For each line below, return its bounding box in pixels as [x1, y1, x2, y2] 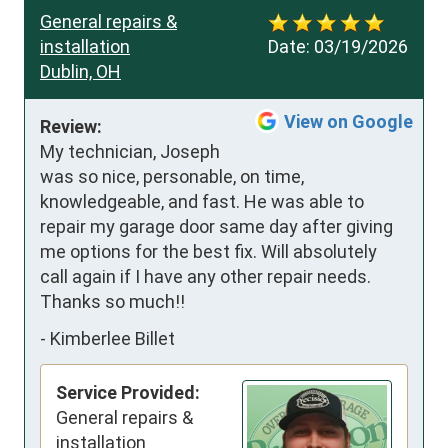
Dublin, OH [40, 60, 121, 82]
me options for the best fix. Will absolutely [40, 240, 377, 262]
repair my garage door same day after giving [40, 215, 393, 237]
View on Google [284, 110, 413, 132]
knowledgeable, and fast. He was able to [40, 190, 364, 212]
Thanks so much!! [40, 290, 185, 312]
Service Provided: [56, 381, 200, 403]
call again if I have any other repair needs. [40, 265, 371, 287]
